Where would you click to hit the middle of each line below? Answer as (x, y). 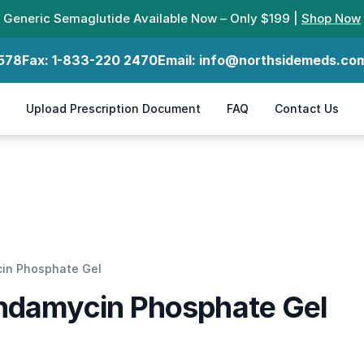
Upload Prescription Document (113, 108)
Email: (178, 60)
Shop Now (331, 18)
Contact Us (307, 108)
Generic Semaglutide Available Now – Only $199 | (152, 18)
